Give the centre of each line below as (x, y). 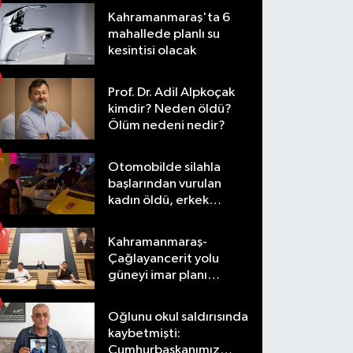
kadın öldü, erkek (159, 200)
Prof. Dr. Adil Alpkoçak (172, 92)
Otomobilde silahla (165, 167)
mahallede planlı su (164, 34)
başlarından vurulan (165, 184)
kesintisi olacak (152, 50)
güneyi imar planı (158, 275)
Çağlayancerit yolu (164, 258)
